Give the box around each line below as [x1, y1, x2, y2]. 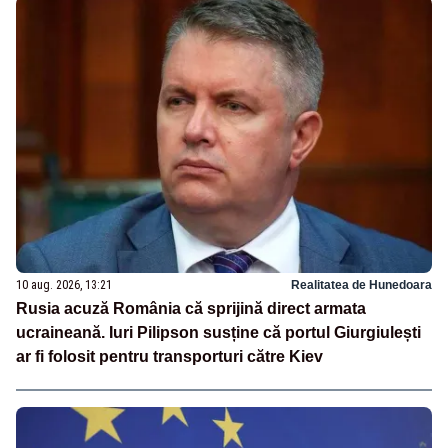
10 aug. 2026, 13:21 [16, 278, 112, 293]
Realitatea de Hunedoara [291, 278, 432, 293]
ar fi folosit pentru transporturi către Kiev [16, 348, 323, 366]
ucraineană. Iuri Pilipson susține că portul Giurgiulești [16, 324, 421, 342]
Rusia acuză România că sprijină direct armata [16, 300, 366, 318]
